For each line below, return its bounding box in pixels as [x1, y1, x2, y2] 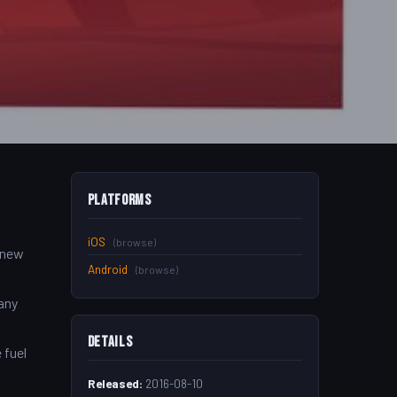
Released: [87, 376, 143, 392]
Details [87, 333, 133, 352]
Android [87, 261, 128, 276]
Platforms [87, 191, 152, 209]
